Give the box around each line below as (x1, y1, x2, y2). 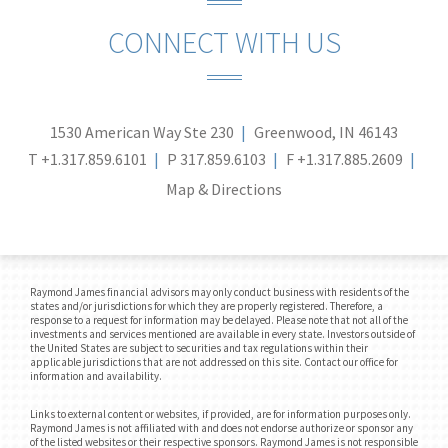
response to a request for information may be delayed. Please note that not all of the (30, 313, 408, 327)
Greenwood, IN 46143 (254, 122, 398, 142)
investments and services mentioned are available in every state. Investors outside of (30, 327, 415, 341)
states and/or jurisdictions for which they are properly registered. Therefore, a (30, 299, 383, 313)
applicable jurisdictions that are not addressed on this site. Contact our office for (30, 355, 398, 369)
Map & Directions (166, 179, 282, 199)
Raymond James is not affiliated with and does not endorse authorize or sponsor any (30, 421, 413, 435)
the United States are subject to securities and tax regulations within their (30, 341, 368, 355)
